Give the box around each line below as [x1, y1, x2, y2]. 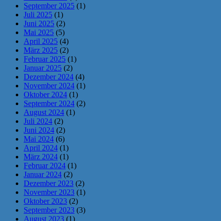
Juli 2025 [24, 10, 52, 19]
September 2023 [24, 206, 74, 214]
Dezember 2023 [24, 179, 74, 187]
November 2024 [24, 81, 74, 90]
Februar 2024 [24, 161, 66, 170]
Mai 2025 [24, 28, 54, 37]
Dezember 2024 [24, 73, 74, 81]
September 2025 [24, 1, 74, 10]
